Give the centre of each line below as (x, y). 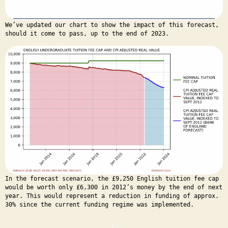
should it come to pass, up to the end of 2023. (87, 33)
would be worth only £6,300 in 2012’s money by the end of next (114, 187)
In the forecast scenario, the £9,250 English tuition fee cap (112, 178)
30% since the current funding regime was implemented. (99, 204)
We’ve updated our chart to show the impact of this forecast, (112, 25)
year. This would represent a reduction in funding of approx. (112, 196)
